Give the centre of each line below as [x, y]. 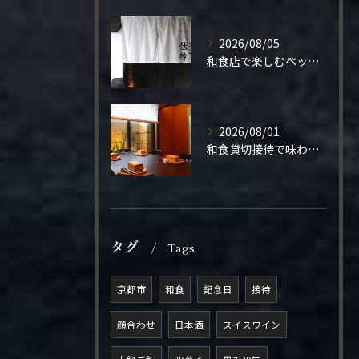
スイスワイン [252, 325]
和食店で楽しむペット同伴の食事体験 [313, 61]
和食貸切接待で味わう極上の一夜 [313, 149]
